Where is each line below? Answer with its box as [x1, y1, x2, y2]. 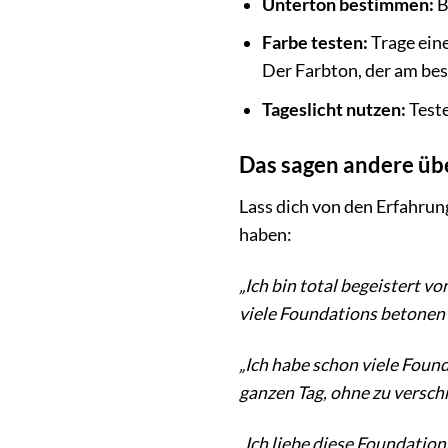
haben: [239, 223, 292, 245]
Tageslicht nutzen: [261, 99, 406, 121]
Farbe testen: [261, 32, 368, 54]
